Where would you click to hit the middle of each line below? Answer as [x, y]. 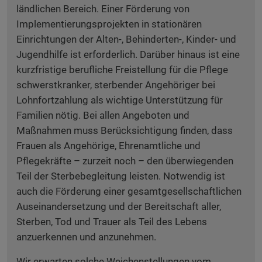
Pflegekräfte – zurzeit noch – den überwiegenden [125, 161]
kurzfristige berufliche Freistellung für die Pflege [122, 70]
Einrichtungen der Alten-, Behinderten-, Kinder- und [126, 39]
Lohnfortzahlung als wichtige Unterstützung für [120, 100]
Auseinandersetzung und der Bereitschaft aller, [119, 206]
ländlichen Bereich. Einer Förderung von [103, 9]
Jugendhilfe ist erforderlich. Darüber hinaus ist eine [128, 54]
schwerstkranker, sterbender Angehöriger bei [116, 85]
